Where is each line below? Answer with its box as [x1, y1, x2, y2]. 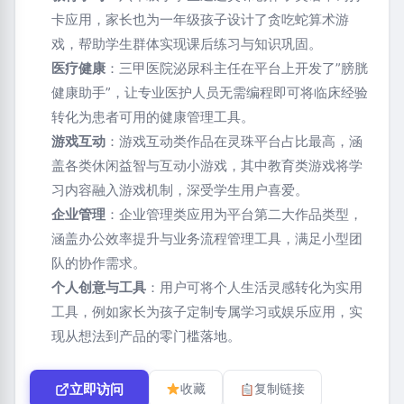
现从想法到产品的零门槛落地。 [51, 326, 241, 344]
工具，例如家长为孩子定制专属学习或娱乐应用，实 [51, 302, 363, 320]
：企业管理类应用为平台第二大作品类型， [106, 205, 363, 223]
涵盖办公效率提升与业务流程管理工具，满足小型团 [51, 229, 363, 247]
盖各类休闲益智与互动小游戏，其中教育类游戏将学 [51, 156, 363, 174]
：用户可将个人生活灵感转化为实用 [146, 278, 363, 296]
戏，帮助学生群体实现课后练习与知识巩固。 [51, 34, 322, 52]
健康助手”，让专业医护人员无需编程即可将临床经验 [51, 83, 368, 101]
